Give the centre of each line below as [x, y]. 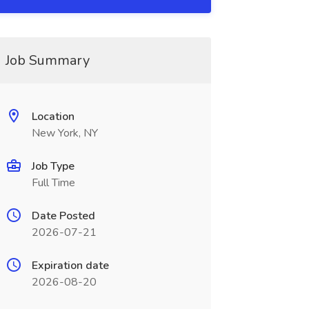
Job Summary [47, 60]
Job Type [53, 166]
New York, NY [64, 133]
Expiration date [70, 266]
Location [53, 117]
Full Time [53, 183]
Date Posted [63, 216]
